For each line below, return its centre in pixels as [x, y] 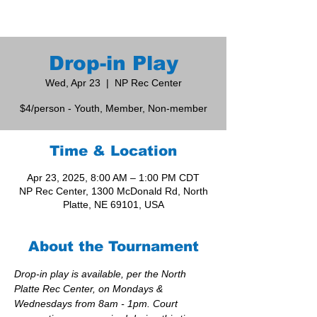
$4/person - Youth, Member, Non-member [113, 109]
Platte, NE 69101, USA [113, 205]
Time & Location [113, 151]
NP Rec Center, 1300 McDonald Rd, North [113, 191]
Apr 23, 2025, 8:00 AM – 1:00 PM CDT [113, 178]
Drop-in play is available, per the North [102, 274]
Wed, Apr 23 [73, 83]
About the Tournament [113, 247]
